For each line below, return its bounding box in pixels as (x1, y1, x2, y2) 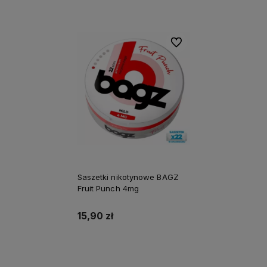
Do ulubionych (170, 38, 221, 47)
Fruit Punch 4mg (77, 184, 139, 194)
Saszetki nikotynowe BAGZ (77, 172, 179, 182)
